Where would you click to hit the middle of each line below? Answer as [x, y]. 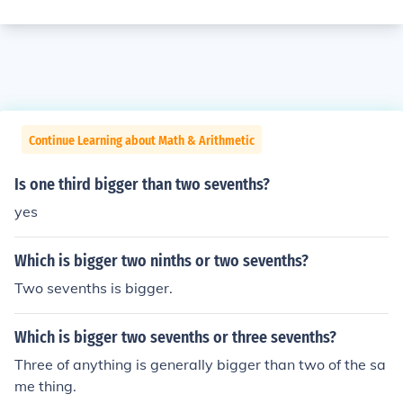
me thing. [45, 386]
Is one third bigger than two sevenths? [142, 184]
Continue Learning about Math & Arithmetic [142, 141]
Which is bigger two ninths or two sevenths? [161, 261]
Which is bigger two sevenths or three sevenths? [175, 337]
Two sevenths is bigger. [94, 288]
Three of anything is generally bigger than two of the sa [200, 364]
